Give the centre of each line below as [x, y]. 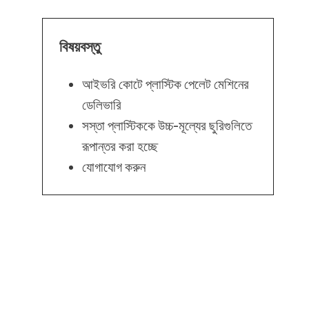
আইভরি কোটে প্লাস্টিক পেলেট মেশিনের [166, 84]
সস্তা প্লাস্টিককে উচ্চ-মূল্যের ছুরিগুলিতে [167, 126]
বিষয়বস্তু [80, 47]
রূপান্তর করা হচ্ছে [120, 147]
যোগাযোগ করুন [114, 167]
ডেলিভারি [102, 105]
